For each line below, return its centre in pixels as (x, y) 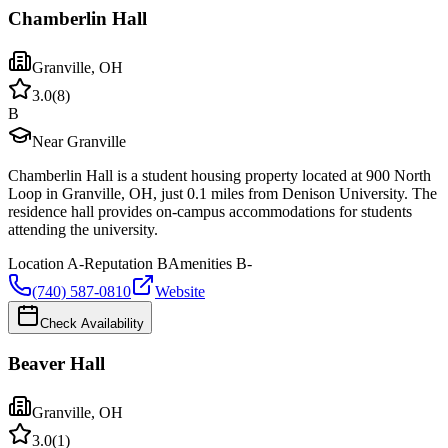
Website (180, 292)
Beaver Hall (56, 363)
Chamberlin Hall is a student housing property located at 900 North (219, 176)
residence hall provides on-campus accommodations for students (210, 212)
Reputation (118, 264)
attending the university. (83, 230)
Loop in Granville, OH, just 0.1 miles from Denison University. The (222, 194)
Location (36, 264)
